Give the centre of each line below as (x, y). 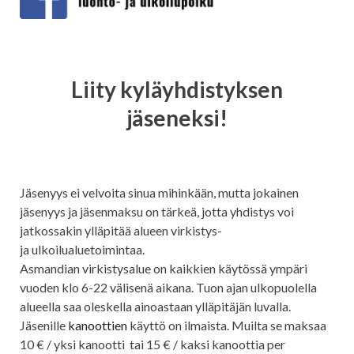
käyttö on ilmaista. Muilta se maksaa (227, 326)
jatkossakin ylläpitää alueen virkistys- (121, 231)
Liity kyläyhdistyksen (177, 89)
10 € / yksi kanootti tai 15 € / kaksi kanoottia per (153, 345)
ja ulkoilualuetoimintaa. (82, 250)
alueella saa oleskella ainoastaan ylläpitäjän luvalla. (155, 307)
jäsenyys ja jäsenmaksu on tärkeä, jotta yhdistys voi (157, 212)
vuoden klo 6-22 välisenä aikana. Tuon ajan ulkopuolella (168, 288)
